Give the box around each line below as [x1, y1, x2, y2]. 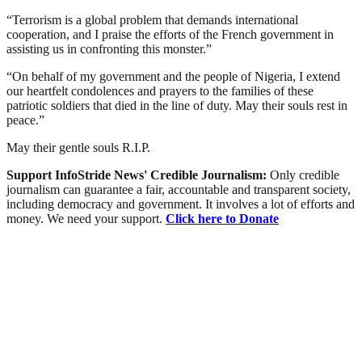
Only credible [270, 167, 339, 182]
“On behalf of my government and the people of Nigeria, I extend [6, 69, 340, 83]
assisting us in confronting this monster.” [6, 41, 212, 56]
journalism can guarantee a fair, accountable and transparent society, [6, 182, 351, 196]
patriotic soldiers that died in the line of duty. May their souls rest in [6, 98, 347, 112]
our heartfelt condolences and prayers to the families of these [6, 83, 314, 98]
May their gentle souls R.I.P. [6, 140, 150, 154]
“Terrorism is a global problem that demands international [6, 12, 298, 27]
